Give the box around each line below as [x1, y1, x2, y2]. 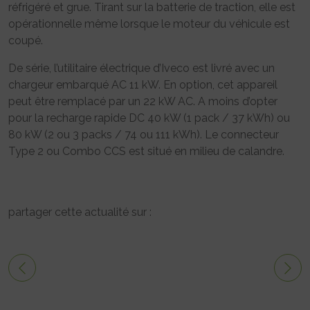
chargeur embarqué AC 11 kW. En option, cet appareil [8, 78, 277, 92]
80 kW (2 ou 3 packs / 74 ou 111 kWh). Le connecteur [8, 128, 279, 142]
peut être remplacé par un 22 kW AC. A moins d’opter [8, 95, 277, 109]
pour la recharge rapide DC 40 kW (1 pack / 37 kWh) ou [8, 111, 290, 125]
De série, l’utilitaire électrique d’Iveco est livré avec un [8, 62, 275, 75]
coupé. [8, 34, 43, 48]
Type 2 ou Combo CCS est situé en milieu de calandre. [8, 145, 284, 158]
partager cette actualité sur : [8, 206, 152, 219]
